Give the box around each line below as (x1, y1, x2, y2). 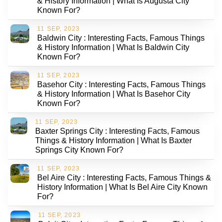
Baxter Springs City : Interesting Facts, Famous (35, 126, 200, 135)
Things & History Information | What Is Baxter (35, 136, 192, 145)
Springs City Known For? (35, 145, 124, 154)
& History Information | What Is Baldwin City (37, 43, 190, 52)
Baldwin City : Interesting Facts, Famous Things (37, 33, 205, 42)
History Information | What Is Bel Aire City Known (37, 182, 208, 191)
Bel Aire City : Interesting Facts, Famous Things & (37, 173, 212, 182)
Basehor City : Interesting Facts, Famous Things (37, 80, 206, 89)
